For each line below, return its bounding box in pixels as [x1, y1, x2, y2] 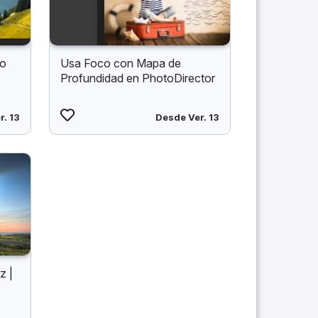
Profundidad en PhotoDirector [60, 71, 215, 86]
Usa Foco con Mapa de [60, 56, 181, 71]
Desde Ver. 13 [155, 111, 219, 124]
